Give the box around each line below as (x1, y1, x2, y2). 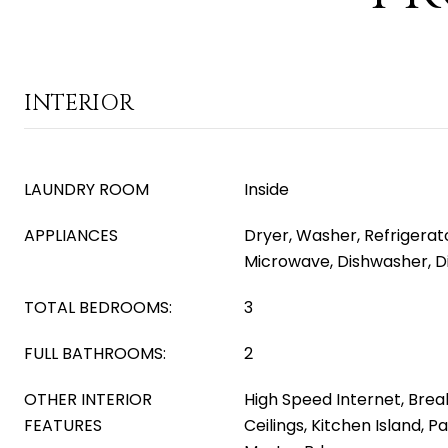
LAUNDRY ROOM (24, 178, 149, 201)
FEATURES (24, 414, 102, 437)
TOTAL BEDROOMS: (24, 296, 172, 319)
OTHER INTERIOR (24, 388, 152, 411)
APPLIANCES (24, 224, 118, 247)
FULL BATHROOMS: (24, 342, 166, 365)
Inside (244, 178, 289, 201)
